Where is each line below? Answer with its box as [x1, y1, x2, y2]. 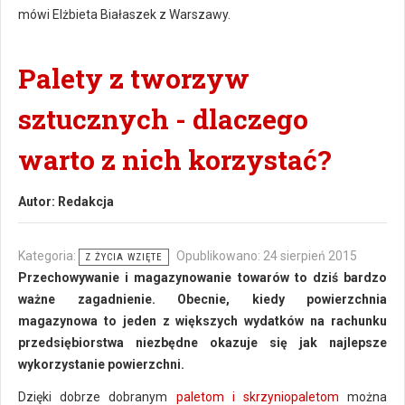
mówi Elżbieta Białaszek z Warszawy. [18, 7, 231, 22]
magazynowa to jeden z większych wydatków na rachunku [18, 314, 387, 328]
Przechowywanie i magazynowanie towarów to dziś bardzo [18, 270, 387, 285]
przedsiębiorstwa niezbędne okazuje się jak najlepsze [18, 335, 387, 350]
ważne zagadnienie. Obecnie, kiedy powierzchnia [18, 292, 387, 306]
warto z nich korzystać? [18, 142, 332, 177]
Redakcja [58, 194, 114, 209]
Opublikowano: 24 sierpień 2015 [176, 249, 357, 263]
